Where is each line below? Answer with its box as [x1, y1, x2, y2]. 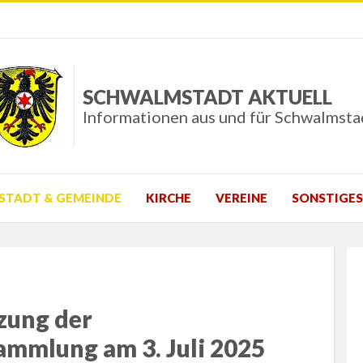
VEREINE [216, 190, 267, 206]
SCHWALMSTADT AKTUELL [82, 85, 332, 109]
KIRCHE [146, 190, 191, 206]
